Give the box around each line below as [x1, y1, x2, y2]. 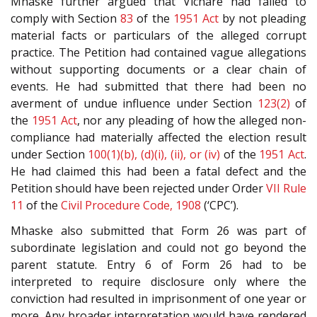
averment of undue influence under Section [11, 95, 258, 111]
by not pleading [218, 10, 307, 26]
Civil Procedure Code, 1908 [61, 197, 201, 213]
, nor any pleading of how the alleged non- [76, 112, 307, 128]
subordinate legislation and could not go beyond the [11, 240, 306, 256]
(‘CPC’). [201, 197, 238, 213]
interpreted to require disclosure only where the [11, 274, 306, 290]
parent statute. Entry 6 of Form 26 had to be [11, 257, 306, 273]
